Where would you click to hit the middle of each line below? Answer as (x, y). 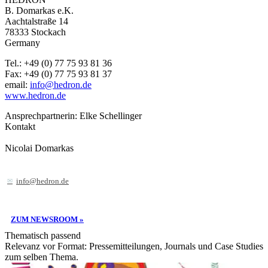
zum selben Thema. (42, 257)
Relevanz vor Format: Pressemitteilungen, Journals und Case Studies (134, 246)
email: (17, 84)
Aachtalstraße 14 (36, 21)
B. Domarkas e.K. (39, 10)
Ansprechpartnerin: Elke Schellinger (73, 115)
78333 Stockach (35, 32)
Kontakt (20, 126)
